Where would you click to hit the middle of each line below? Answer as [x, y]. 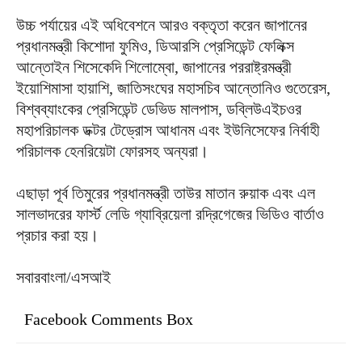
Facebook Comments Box [109, 319]
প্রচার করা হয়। [57, 235]
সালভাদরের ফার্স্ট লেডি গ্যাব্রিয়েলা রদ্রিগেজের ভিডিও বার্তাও [170, 214]
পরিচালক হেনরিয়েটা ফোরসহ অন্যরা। [112, 151]
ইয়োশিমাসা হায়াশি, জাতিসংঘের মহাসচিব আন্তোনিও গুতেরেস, [173, 88]
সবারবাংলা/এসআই [63, 277]
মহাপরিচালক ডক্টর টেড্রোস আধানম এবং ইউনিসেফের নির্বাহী [168, 130]
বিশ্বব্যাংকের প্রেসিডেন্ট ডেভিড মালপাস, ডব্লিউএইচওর [159, 109]
